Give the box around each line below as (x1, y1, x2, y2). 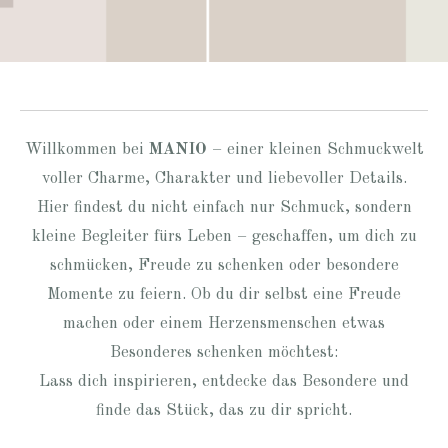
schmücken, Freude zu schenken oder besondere (49, 257, 399, 274)
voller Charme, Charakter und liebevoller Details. (41, 170, 407, 187)
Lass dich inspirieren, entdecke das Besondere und (39, 373, 409, 390)
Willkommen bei (24, 141, 149, 158)
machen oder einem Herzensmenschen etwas (63, 315, 385, 332)
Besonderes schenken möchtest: (110, 344, 338, 361)
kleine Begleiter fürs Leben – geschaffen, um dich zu (31, 228, 417, 245)
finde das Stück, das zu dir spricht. (96, 402, 352, 419)
